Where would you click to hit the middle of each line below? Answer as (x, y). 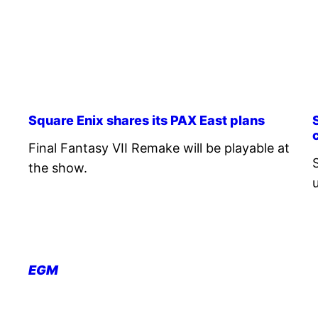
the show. (58, 168)
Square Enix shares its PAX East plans (147, 120)
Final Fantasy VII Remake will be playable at (159, 148)
